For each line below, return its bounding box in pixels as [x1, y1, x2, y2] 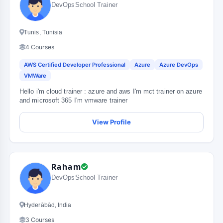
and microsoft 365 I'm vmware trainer [19, 97, 128, 104]
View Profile [92, 118, 131, 126]
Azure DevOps [159, 61, 198, 68]
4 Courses [25, 43, 54, 51]
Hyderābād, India [24, 202, 72, 209]
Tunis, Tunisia [24, 29, 63, 36]
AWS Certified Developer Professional [24, 61, 125, 68]
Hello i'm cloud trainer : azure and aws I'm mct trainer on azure [19, 88, 202, 95]
